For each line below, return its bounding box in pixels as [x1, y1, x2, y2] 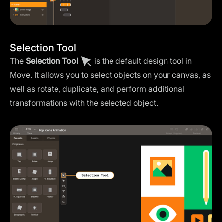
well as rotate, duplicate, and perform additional [10, 83, 184, 94]
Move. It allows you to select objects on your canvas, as [10, 69, 211, 80]
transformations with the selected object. [10, 97, 158, 108]
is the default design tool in [92, 55, 192, 66]
